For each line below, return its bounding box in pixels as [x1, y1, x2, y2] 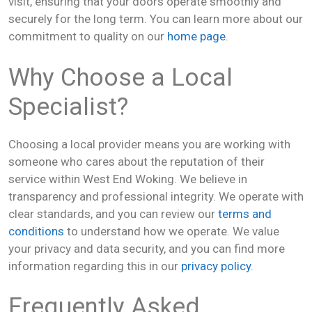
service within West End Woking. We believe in [8, 171, 247, 186]
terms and [218, 206, 272, 221]
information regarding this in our [8, 258, 181, 273]
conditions [8, 224, 64, 238]
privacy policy [181, 258, 251, 273]
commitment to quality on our [8, 29, 167, 43]
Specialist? [8, 92, 128, 121]
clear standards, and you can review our [8, 206, 218, 221]
